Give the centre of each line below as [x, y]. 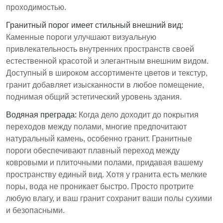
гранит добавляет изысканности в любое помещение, [105, 85]
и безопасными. [35, 210]
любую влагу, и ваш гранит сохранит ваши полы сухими [109, 198]
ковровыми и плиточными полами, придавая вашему [105, 162]
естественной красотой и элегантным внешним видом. [107, 61]
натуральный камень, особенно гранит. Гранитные [99, 138]
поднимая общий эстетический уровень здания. [94, 97]
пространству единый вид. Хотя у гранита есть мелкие [107, 174]
